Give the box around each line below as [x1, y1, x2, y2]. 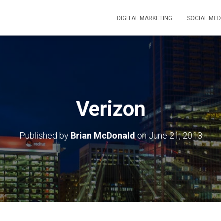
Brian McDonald [70, 130, 135, 141]
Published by [19, 130, 71, 141]
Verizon [75, 97, 146, 121]
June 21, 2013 [148, 130, 202, 141]
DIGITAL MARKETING [117, 15, 172, 22]
